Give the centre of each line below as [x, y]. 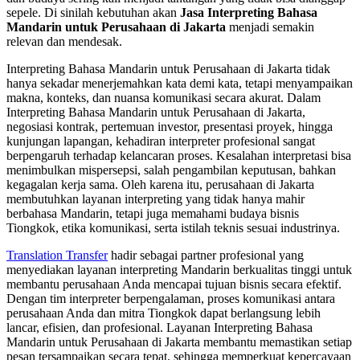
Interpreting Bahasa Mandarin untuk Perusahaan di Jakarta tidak [168, 68]
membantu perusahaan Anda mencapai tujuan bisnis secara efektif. [174, 284]
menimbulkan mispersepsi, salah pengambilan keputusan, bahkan [171, 170]
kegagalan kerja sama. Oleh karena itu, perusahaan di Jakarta [160, 184]
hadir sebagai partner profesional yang [206, 255]
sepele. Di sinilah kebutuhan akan [93, 12]
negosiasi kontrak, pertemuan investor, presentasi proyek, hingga [170, 126]
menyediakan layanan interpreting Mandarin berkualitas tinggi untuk [179, 269]
